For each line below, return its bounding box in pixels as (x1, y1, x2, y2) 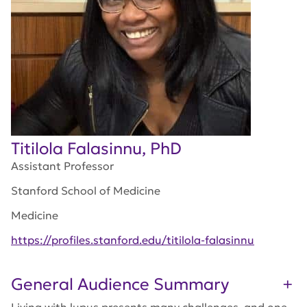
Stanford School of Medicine (11, 184, 160, 197)
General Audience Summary (11, 274, 229, 295)
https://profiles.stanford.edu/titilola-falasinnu (11, 233, 254, 247)
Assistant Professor (11, 159, 114, 173)
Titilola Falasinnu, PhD (11, 138, 182, 159)
